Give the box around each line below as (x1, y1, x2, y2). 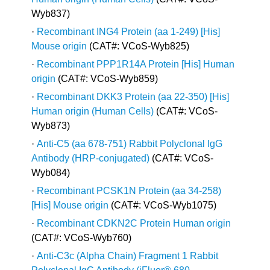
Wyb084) (31, 167, 71, 178)
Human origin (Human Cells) (31, 105, 154, 116)
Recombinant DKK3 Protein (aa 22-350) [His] (37, 91, 230, 102)
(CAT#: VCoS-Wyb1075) (108, 199, 217, 210)
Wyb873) (31, 120, 71, 131)
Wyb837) (31, 8, 71, 19)
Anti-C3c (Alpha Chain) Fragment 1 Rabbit (37, 250, 219, 261)
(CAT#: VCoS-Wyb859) (55, 73, 159, 84)
